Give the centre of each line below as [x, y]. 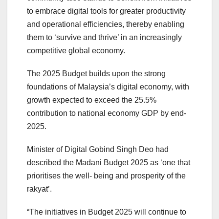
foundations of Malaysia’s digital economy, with [108, 87]
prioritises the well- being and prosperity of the [106, 176]
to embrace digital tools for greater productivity [106, 11]
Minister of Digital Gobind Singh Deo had [98, 150]
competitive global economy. [76, 51]
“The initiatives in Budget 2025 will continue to [107, 212]
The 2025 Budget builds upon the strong [96, 74]
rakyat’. [39, 189]
